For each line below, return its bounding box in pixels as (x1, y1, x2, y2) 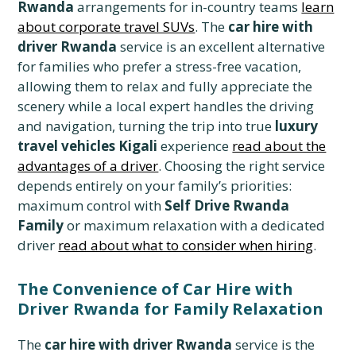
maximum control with (17, 196, 165, 215)
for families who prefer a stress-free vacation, (17, 57, 302, 76)
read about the (232, 137, 327, 156)
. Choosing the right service (158, 157, 326, 176)
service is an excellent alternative (117, 37, 326, 56)
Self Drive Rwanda (164, 196, 290, 215)
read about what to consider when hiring (58, 236, 314, 255)
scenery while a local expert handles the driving (17, 97, 315, 116)
